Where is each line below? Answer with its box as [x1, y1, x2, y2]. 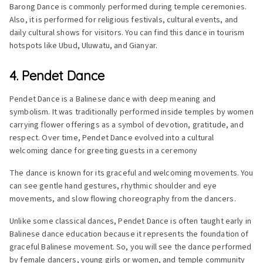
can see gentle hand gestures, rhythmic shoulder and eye [9, 180, 217, 192]
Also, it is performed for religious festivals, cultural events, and [9, 14, 238, 26]
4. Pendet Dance [9, 67, 104, 84]
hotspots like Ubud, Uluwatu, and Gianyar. [9, 39, 158, 52]
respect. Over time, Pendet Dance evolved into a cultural [9, 131, 214, 144]
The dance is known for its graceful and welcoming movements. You [9, 167, 254, 179]
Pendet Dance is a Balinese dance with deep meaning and [9, 93, 216, 105]
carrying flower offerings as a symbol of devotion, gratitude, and [9, 119, 244, 131]
